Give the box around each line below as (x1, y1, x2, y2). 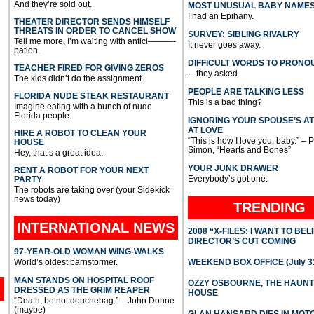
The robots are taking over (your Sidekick (13, 185, 170, 196)
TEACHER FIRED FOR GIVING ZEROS (13, 63, 164, 74)
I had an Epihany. (187, 11, 254, 22)
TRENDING (233, 200, 306, 216)
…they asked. (187, 69, 240, 79)
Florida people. (13, 111, 71, 121)
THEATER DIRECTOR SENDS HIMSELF (13, 17, 170, 27)
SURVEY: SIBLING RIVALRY (187, 29, 299, 40)
